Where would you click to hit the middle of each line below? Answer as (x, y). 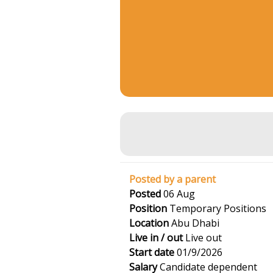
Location (149, 223)
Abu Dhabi (194, 223)
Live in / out (156, 238)
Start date (152, 252)
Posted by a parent (172, 179)
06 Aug (178, 194)
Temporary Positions (217, 208)
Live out (202, 238)
